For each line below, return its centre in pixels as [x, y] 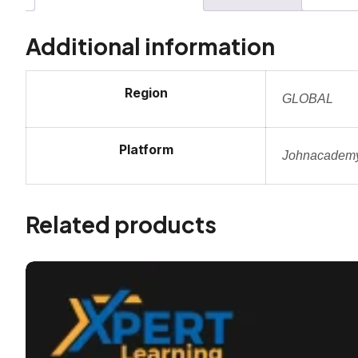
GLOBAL [308, 99]
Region [146, 93]
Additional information [150, 46]
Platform [146, 150]
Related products [121, 225]
